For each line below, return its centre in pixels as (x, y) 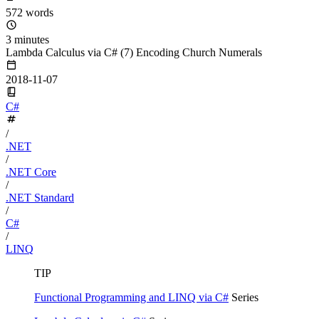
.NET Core (31, 172)
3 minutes (27, 39)
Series (244, 297)
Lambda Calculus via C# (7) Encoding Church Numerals (134, 52)
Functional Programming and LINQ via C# (131, 297)
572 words (30, 12)
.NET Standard (40, 197)
